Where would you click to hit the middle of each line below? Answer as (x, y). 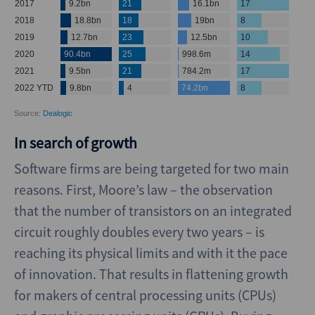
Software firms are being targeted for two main (152, 168)
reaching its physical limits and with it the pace (151, 253)
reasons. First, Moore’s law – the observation (143, 189)
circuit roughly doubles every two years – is (139, 232)
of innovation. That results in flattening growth (151, 274)
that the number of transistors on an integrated (153, 211)
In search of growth (76, 143)
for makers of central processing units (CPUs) (145, 295)
